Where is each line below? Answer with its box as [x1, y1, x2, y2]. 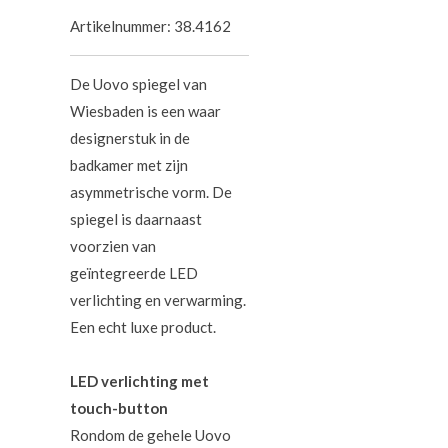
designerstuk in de [70, 128, 190, 147]
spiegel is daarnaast [70, 209, 202, 228]
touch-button [70, 398, 168, 417]
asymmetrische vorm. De [70, 182, 232, 201]
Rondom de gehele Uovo [70, 425, 231, 444]
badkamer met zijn [70, 155, 188, 174]
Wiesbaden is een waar [70, 101, 221, 120]
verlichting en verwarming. [70, 290, 246, 309]
